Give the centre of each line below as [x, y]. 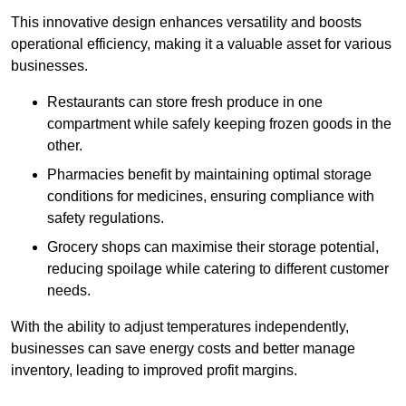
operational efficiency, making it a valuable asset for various [201, 44]
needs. [69, 291]
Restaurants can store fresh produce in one [185, 102]
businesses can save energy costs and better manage [183, 349]
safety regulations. [106, 218]
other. [65, 146]
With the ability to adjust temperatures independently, [180, 327]
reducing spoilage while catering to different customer [218, 269]
